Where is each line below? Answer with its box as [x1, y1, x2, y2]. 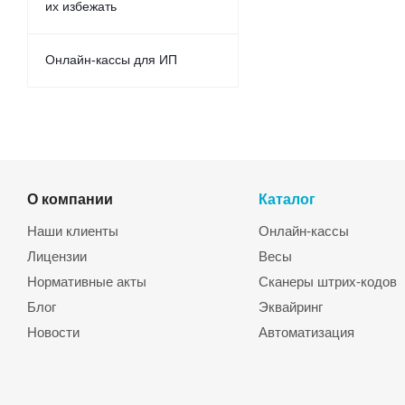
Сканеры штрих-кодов [258, 274, 397, 289]
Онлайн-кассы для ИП [45, 52, 177, 67]
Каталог [258, 191, 316, 207]
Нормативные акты [27, 274, 146, 289]
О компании [27, 191, 113, 207]
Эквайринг [258, 299, 323, 315]
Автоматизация [258, 325, 354, 340]
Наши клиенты [27, 223, 118, 239]
